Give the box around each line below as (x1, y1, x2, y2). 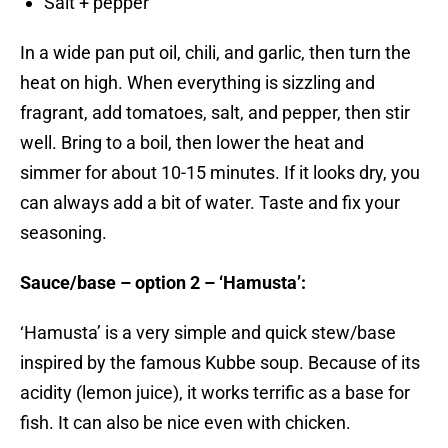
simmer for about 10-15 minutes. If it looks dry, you (20, 162, 420, 184)
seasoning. (20, 222, 107, 244)
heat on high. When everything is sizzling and (20, 72, 375, 94)
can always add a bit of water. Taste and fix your (20, 192, 400, 214)
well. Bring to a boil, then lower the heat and (20, 132, 364, 154)
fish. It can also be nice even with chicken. (20, 412, 351, 434)
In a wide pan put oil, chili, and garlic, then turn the (20, 42, 411, 64)
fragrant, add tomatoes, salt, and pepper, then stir (20, 102, 410, 124)
